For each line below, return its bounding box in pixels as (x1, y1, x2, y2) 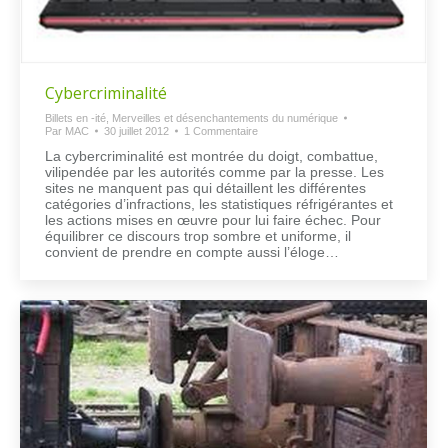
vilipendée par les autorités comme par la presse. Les (45, 163, 384, 180)
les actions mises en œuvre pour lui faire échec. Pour (45, 211, 381, 228)
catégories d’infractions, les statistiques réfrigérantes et (45, 195, 393, 212)
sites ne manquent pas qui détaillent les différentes (45, 179, 366, 196)
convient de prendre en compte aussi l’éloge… (45, 243, 339, 260)
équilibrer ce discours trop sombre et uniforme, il (45, 227, 351, 244)
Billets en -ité (45, 111, 106, 124)
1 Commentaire (184, 124, 258, 137)
